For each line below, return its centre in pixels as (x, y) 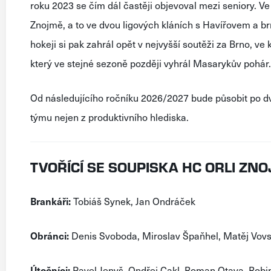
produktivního (118, 117)
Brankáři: (51, 201)
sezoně (112, 63)
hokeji (43, 44)
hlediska (168, 117)
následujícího (74, 97)
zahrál (100, 44)
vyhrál (177, 63)
